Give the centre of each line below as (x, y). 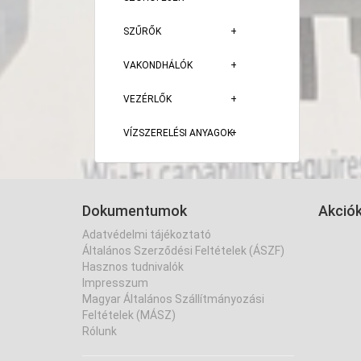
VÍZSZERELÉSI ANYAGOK (178, 133)
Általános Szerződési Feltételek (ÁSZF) (183, 251)
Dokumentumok (135, 211)
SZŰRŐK (142, 31)
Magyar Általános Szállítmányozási (173, 299)
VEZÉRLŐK (147, 99)
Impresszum (115, 283)
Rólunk (100, 331)
